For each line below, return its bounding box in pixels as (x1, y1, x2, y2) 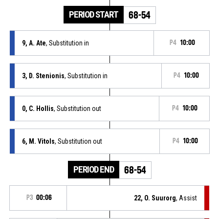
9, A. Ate (22, 39, 46, 47)
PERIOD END (73, 163, 114, 175)
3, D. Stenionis (22, 71, 65, 80)
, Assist (176, 194, 197, 202)
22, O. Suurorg (134, 194, 176, 202)
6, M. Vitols (22, 137, 55, 145)
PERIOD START (68, 8, 118, 20)
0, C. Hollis (22, 104, 54, 112)
